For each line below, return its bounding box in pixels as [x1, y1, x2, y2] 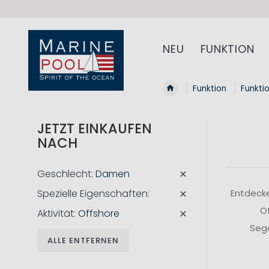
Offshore [78, 207, 119, 221]
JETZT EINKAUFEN [37, 119, 152, 139]
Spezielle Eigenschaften [37, 187, 148, 201]
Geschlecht [37, 167, 91, 181]
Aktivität [37, 207, 74, 221]
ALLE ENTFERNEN [47, 235, 119, 247]
